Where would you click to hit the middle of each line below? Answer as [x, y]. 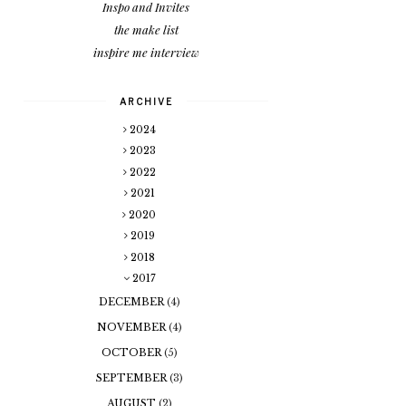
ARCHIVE [146, 102]
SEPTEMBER [132, 378]
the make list [146, 30]
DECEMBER [132, 302]
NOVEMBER [132, 328]
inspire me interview [146, 53]
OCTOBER [132, 353]
